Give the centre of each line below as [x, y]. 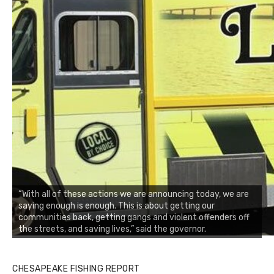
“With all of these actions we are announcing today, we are [134, 194]
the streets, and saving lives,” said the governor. [112, 229]
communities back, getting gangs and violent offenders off [134, 218]
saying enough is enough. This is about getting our [117, 206]
